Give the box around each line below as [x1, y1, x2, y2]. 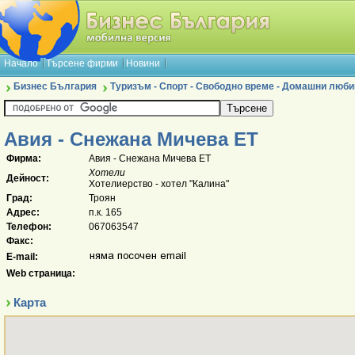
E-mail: [6, 251, 38, 262]
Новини [126, 58, 160, 69]
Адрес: [6, 207, 40, 218]
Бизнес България [13, 81, 97, 92]
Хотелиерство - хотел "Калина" [89, 178, 229, 189]
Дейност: [6, 173, 49, 184]
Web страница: [6, 268, 75, 279]
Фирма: [6, 153, 41, 164]
